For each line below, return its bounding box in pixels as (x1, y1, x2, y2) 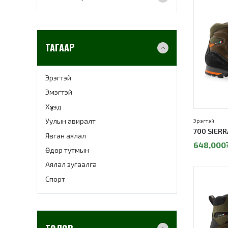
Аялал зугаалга (45, 160, 97, 169)
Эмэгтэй (45, 88, 72, 97)
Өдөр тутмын (45, 145, 89, 154)
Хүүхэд (45, 102, 62, 111)
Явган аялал (45, 131, 86, 140)
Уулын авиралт (45, 117, 96, 126)
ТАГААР (45, 41, 74, 54)
